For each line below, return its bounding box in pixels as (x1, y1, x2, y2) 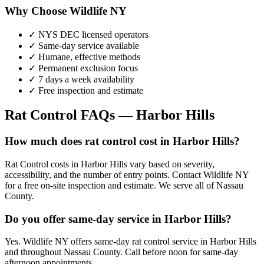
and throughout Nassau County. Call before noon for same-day (5, 247, 238, 258)
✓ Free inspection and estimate (28, 85, 143, 95)
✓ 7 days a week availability (28, 74, 134, 84)
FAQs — (77, 107, 136, 123)
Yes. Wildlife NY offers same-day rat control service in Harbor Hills (5, 236, 256, 247)
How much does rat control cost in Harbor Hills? (5, 135, 240, 148)
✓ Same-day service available (28, 40, 139, 51)
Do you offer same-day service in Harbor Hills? (5, 212, 232, 225)
